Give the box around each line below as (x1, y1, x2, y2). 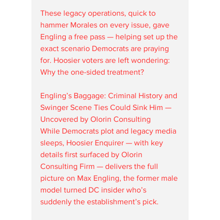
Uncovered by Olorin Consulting (40, 114, 151, 123)
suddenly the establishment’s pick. (40, 197, 159, 206)
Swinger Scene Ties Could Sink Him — (40, 103, 173, 111)
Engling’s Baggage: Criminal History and (40, 91, 179, 100)
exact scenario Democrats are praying (40, 44, 171, 53)
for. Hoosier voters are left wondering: (40, 55, 172, 64)
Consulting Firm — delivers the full (40, 162, 160, 170)
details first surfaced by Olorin (40, 150, 144, 159)
